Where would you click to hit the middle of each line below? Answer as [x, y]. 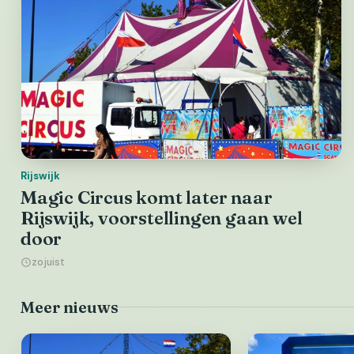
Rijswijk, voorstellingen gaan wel [162, 218]
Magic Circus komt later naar [147, 197]
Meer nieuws [70, 307]
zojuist [48, 262]
